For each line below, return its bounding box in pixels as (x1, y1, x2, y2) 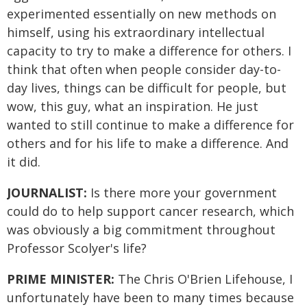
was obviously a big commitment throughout (7, 221, 275, 238)
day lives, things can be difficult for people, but (7, 79, 286, 96)
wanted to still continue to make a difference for (7, 116, 294, 133)
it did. (7, 153, 40, 170)
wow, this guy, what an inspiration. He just (7, 98, 258, 114)
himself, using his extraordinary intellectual (7, 24, 265, 40)
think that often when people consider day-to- (7, 61, 281, 77)
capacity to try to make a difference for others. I (7, 42, 291, 59)
